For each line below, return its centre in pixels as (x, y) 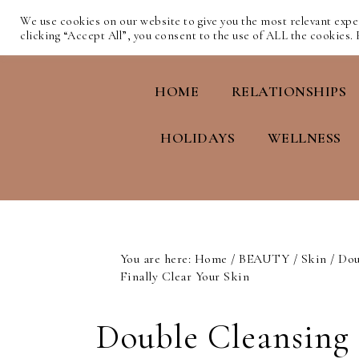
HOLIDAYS (198, 138)
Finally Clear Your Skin (184, 276)
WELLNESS (304, 138)
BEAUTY (264, 259)
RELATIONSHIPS (289, 91)
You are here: (157, 259)
